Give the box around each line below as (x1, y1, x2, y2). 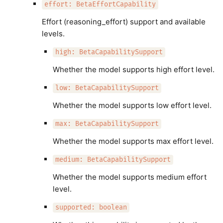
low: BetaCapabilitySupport (55, 84, 159, 92)
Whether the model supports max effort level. (53, 136, 214, 146)
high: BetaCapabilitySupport (55, 48, 163, 56)
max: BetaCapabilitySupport (55, 120, 159, 128)
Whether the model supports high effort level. (53, 65, 215, 74)
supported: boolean (55, 204, 127, 212)
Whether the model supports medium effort (53, 172, 207, 182)
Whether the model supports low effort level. (53, 101, 212, 110)
